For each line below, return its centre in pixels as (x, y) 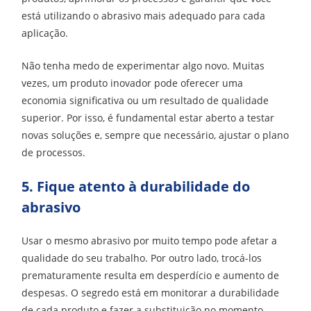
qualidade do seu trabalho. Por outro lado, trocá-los (142, 258)
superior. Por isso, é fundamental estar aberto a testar (148, 118)
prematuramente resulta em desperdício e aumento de (151, 275)
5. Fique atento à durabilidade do (136, 186)
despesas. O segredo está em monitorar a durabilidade (151, 292)
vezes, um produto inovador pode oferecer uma (133, 83)
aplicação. (45, 33)
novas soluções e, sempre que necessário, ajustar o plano (155, 135)
